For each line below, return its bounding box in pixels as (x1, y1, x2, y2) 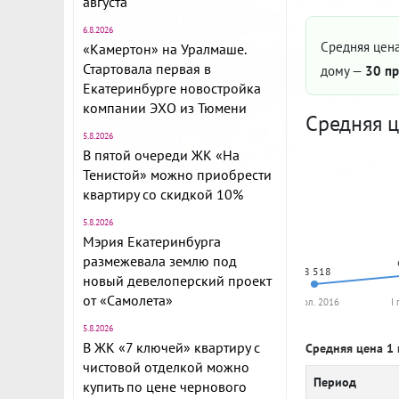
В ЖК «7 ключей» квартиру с (83, 338, 260, 356)
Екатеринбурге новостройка (83, 79, 261, 97)
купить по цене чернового (83, 378, 247, 395)
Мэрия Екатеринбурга (83, 232, 221, 250)
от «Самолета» (83, 291, 173, 309)
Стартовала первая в (83, 60, 211, 77)
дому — (321, 62, 365, 79)
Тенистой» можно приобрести (83, 166, 272, 183)
